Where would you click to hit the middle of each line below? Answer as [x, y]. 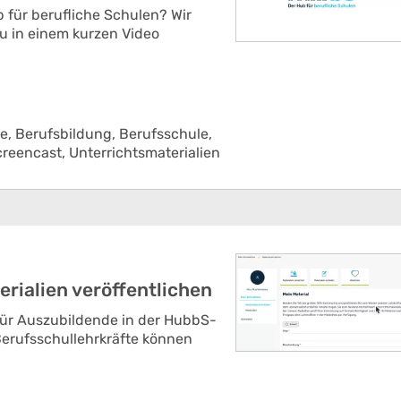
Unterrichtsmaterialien [145, 153]
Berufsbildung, [67, 134]
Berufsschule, [166, 134]
